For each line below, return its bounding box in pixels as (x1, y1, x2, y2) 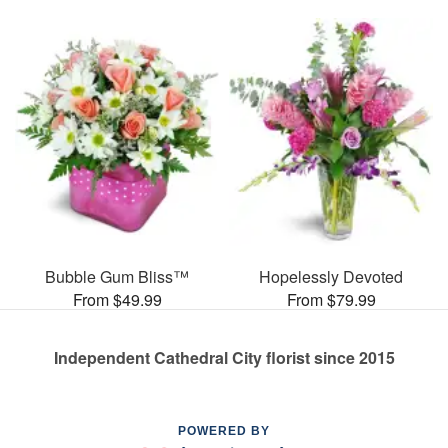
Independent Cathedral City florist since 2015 (53, 346, 395, 369)
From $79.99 (286, 288, 376, 311)
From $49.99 (72, 288, 162, 311)
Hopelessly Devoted (259, 265, 403, 288)
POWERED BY (178, 424, 270, 438)
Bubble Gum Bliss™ (45, 265, 189, 288)
